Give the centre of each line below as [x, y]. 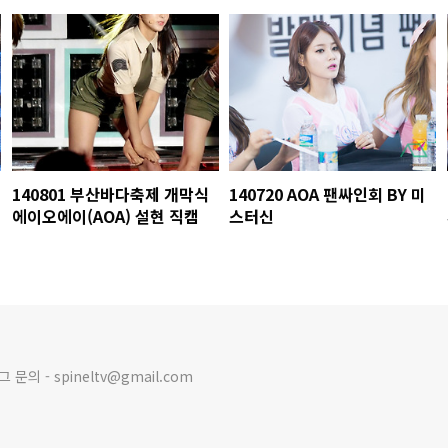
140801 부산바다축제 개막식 [110, 193]
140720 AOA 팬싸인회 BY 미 [328, 193]
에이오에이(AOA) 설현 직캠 [105, 215]
